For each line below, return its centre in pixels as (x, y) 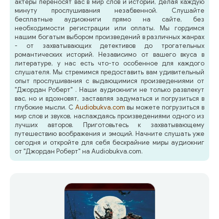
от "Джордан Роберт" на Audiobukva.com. (79, 151)
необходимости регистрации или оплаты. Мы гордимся (109, 28)
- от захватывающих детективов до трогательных (109, 46)
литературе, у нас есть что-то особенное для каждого (109, 63)
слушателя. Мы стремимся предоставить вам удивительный (109, 72)
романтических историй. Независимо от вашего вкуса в (109, 55)
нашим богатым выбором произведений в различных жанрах (109, 37)
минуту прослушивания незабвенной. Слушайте (109, 11)
